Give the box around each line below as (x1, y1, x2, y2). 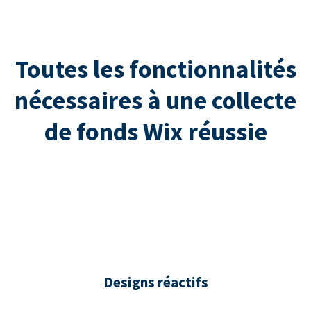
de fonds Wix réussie (44, 116, 267, 148)
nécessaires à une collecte (15, 85, 296, 117)
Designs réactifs (103, 273, 208, 292)
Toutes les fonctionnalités (15, 53, 296, 85)
